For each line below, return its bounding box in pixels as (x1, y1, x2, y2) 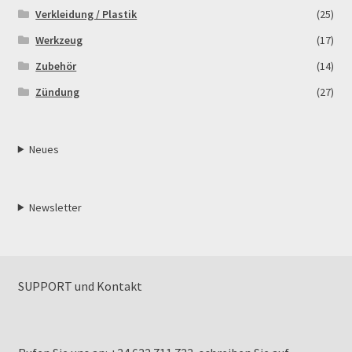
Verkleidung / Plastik (35, 6, 137, 21)
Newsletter (29, 200, 82, 214)
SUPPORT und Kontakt (17, 278, 142, 295)
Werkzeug (35, 32, 83, 47)
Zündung (35, 84, 80, 99)
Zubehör (35, 58, 77, 73)
